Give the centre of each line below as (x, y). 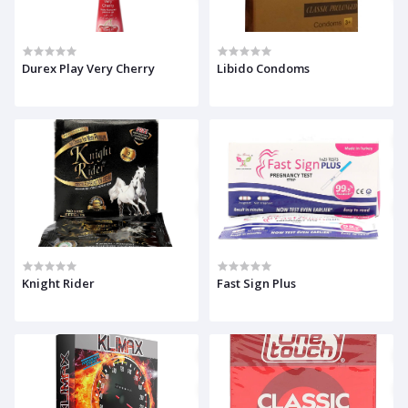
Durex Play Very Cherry (88, 69)
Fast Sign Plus (256, 284)
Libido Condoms (263, 69)
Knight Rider (58, 284)
